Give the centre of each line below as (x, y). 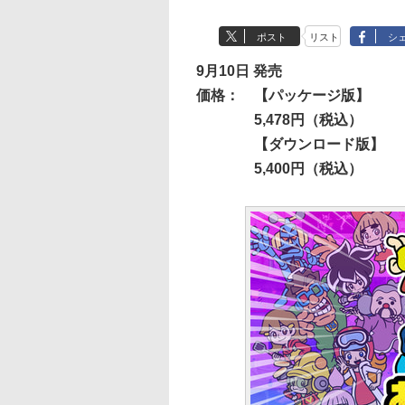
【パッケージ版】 (312, 95)
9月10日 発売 (239, 71)
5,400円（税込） (308, 169)
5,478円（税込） (308, 120)
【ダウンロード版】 (319, 144)
